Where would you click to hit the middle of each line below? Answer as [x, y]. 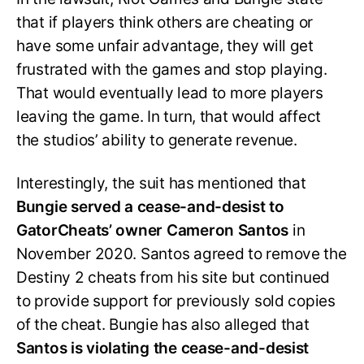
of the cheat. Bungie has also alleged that [163, 324]
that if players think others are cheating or [165, 23]
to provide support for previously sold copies [176, 301]
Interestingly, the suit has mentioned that [161, 183]
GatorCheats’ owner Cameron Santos [153, 230]
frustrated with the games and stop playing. [172, 70]
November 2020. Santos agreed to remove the [182, 253]
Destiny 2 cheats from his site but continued [173, 277]
